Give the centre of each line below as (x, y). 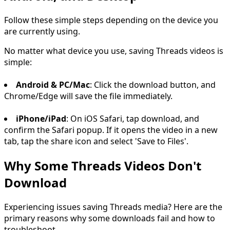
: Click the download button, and (153, 84)
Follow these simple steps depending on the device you (111, 20)
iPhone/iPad (41, 118)
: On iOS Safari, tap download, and (133, 118)
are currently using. (42, 31)
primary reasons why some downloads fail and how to (110, 218)
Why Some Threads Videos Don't (103, 165)
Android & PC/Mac (53, 84)
